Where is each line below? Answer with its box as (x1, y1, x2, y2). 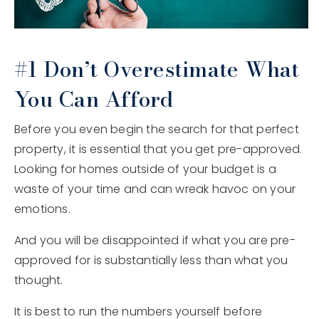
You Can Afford (14, 82, 174, 115)
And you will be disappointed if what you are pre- (14, 231, 296, 249)
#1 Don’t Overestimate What (14, 52, 300, 85)
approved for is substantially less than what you (14, 251, 288, 268)
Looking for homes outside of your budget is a (14, 160, 277, 177)
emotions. (14, 200, 70, 217)
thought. (14, 271, 63, 288)
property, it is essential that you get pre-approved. (14, 140, 303, 157)
